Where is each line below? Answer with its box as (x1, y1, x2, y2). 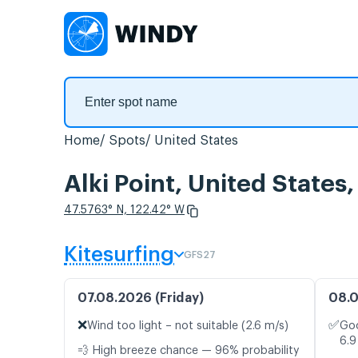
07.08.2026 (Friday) (78, 292, 204, 305)
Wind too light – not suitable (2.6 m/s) (87, 320, 288, 332)
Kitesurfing (64, 245, 174, 266)
